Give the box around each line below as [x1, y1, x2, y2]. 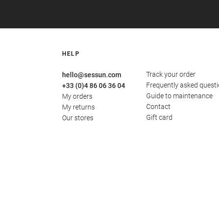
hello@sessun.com [62, 71, 121, 79]
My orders [62, 92, 92, 101]
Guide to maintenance [146, 92, 213, 100]
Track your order [146, 70, 196, 79]
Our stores [62, 114, 93, 122]
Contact [146, 103, 171, 111]
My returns [62, 103, 95, 111]
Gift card [146, 113, 173, 122]
